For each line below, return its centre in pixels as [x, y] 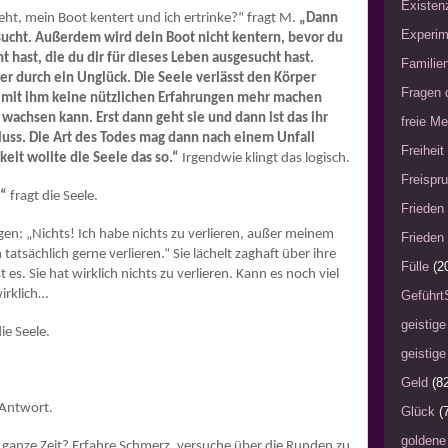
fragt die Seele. [52, 197]
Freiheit [422, 151]
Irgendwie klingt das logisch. [264, 159]
